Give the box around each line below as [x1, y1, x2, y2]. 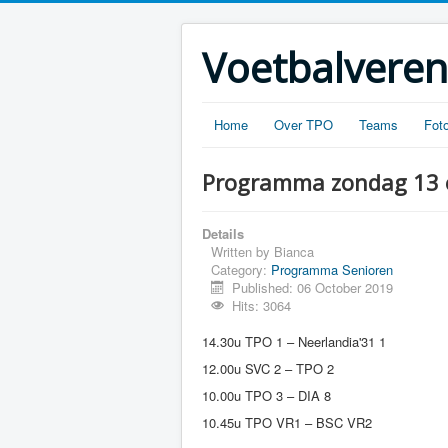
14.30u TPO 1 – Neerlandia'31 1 [202, 332, 386, 351]
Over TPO [274, 115, 333, 134]
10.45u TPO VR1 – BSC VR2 [202, 413, 372, 432]
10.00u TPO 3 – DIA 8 [202, 386, 331, 405]
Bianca [274, 242, 314, 261]
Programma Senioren [271, 260, 393, 279]
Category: [211, 260, 271, 279]
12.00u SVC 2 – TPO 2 [202, 359, 334, 378]
